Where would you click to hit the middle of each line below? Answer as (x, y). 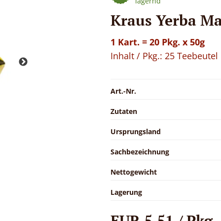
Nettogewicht (134, 172)
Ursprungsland (136, 131)
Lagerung (126, 192)
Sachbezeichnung (140, 151)
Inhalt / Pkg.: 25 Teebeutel (164, 55)
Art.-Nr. (123, 91)
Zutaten (124, 111)
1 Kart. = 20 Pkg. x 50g (158, 42)
